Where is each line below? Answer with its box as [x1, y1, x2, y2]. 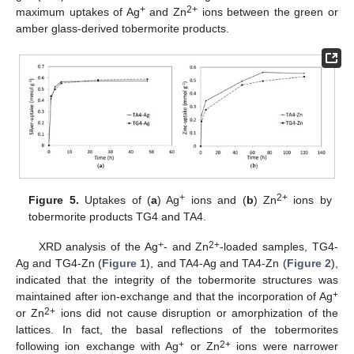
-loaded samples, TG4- [220, 240, 339, 254]
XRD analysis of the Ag [38, 240, 158, 254]
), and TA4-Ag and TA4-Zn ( [146, 257, 287, 270]
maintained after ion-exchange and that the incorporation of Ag [16, 290, 333, 303]
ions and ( [185, 194, 247, 207]
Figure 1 [101, 257, 147, 270]
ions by [288, 194, 332, 207]
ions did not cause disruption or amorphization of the [55, 307, 339, 320]
